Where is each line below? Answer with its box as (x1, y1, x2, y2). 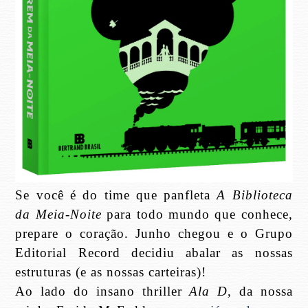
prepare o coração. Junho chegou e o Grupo (15, 226, 293, 241)
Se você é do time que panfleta (15, 188, 217, 202)
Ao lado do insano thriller (15, 284, 190, 298)
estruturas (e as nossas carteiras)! (15, 265, 207, 279)
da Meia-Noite (15, 207, 102, 221)
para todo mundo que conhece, (101, 207, 293, 221)
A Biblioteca (217, 188, 293, 202)
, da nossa (228, 284, 293, 298)
